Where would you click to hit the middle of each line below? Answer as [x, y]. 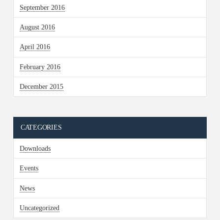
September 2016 [42, 8]
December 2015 [41, 86]
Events [29, 168]
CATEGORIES [41, 128]
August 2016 [37, 27]
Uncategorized [39, 208]
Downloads [35, 149]
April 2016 [35, 47]
